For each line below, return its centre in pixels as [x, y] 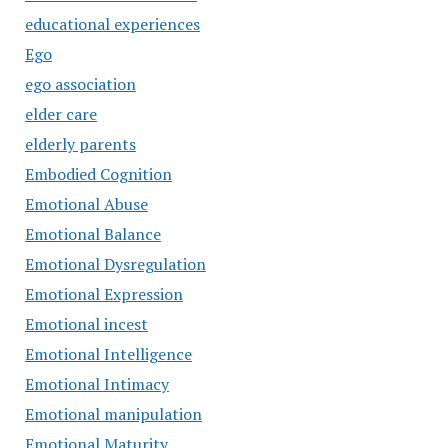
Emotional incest [86, 324]
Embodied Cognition [98, 174]
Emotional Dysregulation [115, 264]
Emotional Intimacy [96, 384]
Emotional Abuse [86, 204]
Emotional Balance [92, 234]
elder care [60, 114]
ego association [80, 84]
